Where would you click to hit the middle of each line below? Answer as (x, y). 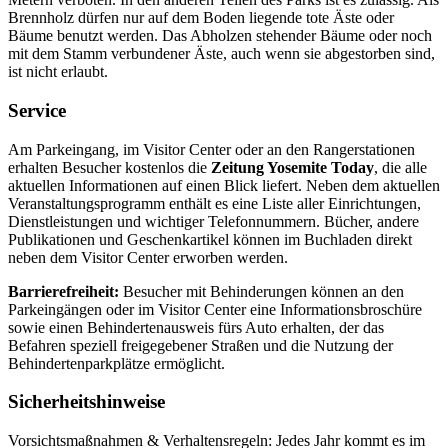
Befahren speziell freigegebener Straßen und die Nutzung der (200, 345)
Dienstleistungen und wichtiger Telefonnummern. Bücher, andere (213, 221)
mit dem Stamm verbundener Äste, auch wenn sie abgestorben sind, (221, 54)
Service (37, 110)
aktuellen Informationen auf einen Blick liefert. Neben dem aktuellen (224, 185)
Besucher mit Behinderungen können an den (261, 291)
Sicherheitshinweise (86, 402)
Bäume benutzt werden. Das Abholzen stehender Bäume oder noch (220, 36)
